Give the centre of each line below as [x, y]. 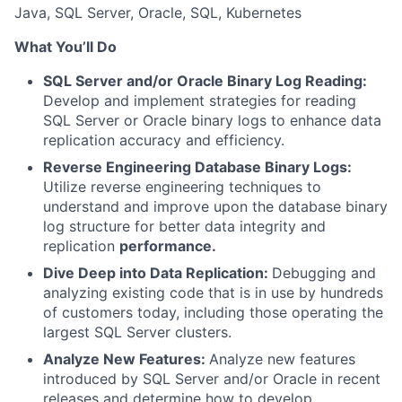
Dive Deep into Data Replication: [157, 273]
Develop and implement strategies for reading [200, 100]
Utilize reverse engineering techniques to [182, 187]
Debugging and [324, 273]
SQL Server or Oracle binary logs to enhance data [212, 120]
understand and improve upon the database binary [215, 206]
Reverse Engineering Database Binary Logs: [197, 167]
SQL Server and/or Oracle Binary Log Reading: [205, 81]
